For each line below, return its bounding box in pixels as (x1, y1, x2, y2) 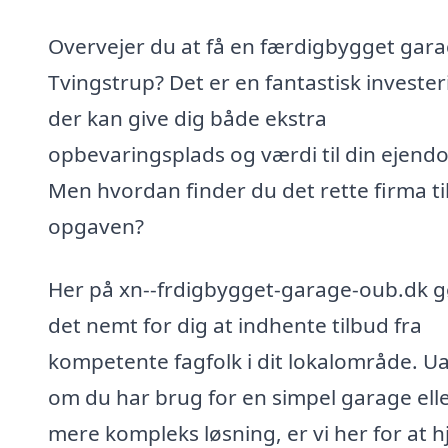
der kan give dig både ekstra (48, 103, 327, 132)
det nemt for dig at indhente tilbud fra (48, 311, 422, 340)
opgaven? (48, 211, 144, 240)
